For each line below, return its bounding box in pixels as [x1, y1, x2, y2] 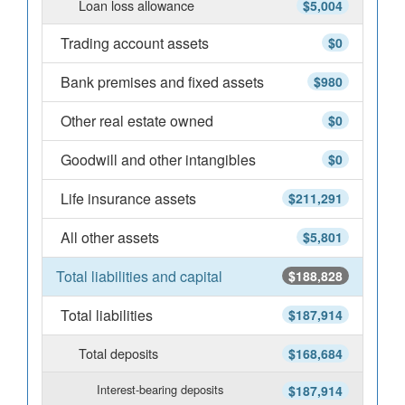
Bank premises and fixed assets [61, 71, 264, 92]
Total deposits [79, 344, 158, 363]
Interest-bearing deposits [97, 381, 223, 398]
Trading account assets [61, 33, 209, 53]
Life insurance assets [61, 188, 196, 209]
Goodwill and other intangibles [61, 149, 256, 170]
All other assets [61, 227, 159, 248]
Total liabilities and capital [56, 266, 222, 287]
